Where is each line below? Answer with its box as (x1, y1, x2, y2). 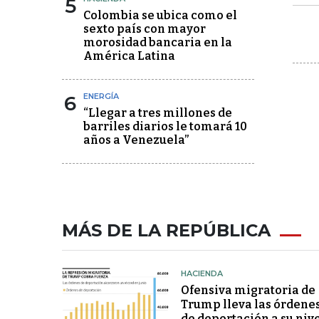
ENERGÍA (83, 91, 119, 101)
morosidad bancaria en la (83, 36, 232, 49)
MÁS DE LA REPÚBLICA (62, 220, 271, 241)
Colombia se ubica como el (83, 9, 237, 22)
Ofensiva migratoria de (180, 283, 315, 297)
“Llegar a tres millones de (83, 106, 232, 120)
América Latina (83, 49, 175, 63)
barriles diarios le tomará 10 (83, 120, 247, 133)
